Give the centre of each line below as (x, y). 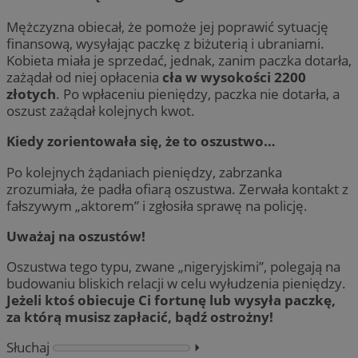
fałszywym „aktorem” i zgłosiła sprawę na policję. (157, 205)
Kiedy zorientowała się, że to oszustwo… (141, 141)
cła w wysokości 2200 (234, 78)
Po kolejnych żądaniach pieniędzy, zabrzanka (144, 172)
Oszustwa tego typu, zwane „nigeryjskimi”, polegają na (173, 266)
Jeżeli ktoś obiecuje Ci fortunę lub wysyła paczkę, (171, 300)
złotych (31, 94)
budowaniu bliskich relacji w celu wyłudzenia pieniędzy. (176, 283)
